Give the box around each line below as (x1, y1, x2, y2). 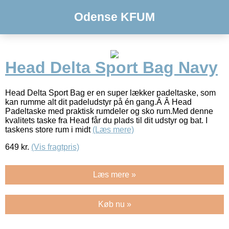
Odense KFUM (74, 10, 155, 24)
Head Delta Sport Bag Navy (5, 58, 218, 77)
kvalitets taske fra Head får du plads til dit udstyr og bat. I (5, 116, 208, 125)
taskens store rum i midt (5, 125, 93, 134)
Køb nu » (98, 199, 131, 209)
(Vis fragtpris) (31, 142, 79, 151)
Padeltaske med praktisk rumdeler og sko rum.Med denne (5, 106, 213, 116)
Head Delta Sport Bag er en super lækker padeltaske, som (5, 88, 216, 97)
